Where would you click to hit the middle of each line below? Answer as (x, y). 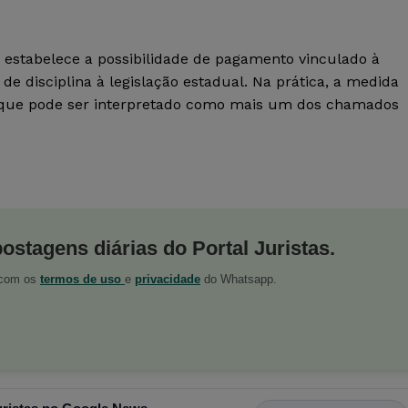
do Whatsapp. (239, 280)
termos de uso (82, 280)
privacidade (168, 280)
